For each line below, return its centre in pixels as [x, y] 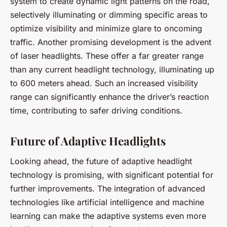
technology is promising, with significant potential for [112, 175]
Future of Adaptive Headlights [88, 141]
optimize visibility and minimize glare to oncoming [106, 28]
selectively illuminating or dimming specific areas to [109, 14]
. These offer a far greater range [142, 55]
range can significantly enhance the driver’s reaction [109, 97]
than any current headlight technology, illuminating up [112, 69]
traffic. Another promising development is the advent [111, 42]
